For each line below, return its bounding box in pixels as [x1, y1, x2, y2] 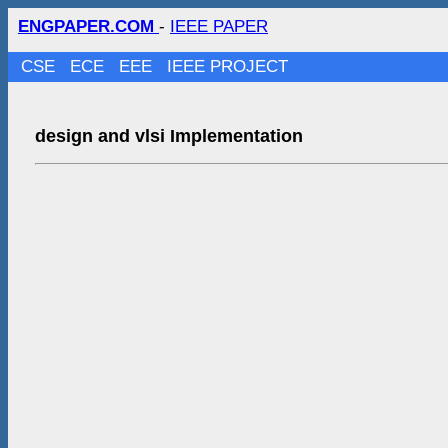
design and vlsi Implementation [34, 125, 303, 146]
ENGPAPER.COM [18, 17, 159, 36]
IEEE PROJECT [167, 57, 289, 76]
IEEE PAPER [170, 17, 268, 36]
